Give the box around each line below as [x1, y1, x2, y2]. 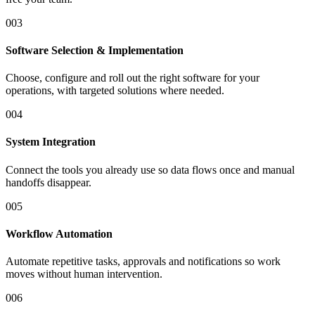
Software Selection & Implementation [6, 44, 184, 56]
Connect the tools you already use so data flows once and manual [6, 163, 295, 176]
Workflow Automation [6, 228, 112, 240]
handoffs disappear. [6, 176, 91, 188]
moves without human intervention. [6, 268, 162, 281]
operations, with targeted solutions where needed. [6, 84, 224, 97]
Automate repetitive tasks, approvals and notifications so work [6, 255, 281, 268]
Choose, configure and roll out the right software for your [6, 72, 259, 84]
